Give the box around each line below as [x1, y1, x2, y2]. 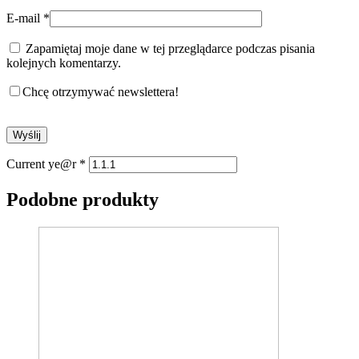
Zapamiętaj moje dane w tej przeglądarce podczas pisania [26, 41, 315, 55]
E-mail [6, 10, 43, 25]
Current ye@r [6, 156, 79, 171]
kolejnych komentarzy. [6, 55, 121, 70]
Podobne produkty [6, 188, 159, 210]
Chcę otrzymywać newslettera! [22, 84, 179, 99]
